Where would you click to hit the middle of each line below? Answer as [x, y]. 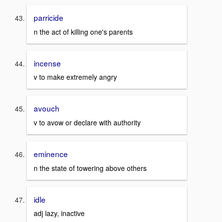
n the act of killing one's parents [83, 31]
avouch [47, 108]
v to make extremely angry [75, 77]
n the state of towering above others [90, 168]
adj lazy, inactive [59, 213]
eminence [51, 153]
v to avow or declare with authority [87, 122]
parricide [49, 17]
